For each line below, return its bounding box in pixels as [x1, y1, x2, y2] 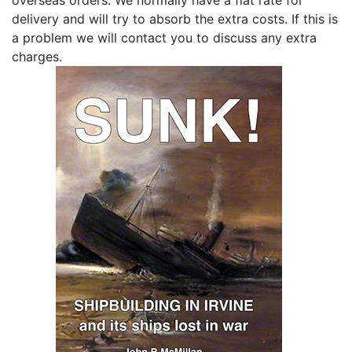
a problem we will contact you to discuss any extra [12, 29, 317, 46]
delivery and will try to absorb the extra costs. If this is [12, 10, 338, 27]
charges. [12, 48, 62, 64]
